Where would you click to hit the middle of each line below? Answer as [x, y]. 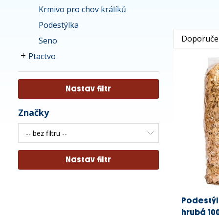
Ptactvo [42, 56]
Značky [33, 112]
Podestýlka [59, 25]
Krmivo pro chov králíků [82, 9]
